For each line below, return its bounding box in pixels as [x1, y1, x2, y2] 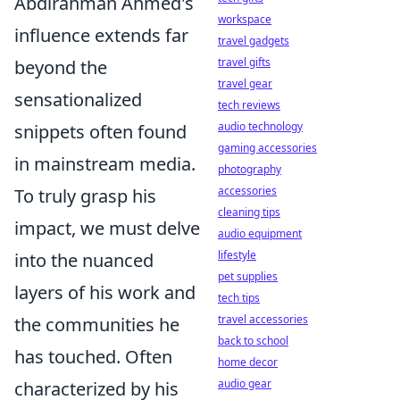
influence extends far [14, 23, 188, 48]
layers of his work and [14, 280, 196, 305]
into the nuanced [14, 248, 154, 273]
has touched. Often [14, 345, 172, 370]
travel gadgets [218, 33, 289, 48]
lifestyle [218, 247, 256, 262]
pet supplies [218, 269, 278, 284]
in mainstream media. [14, 152, 196, 177]
